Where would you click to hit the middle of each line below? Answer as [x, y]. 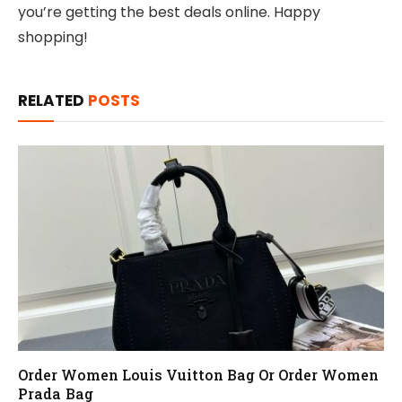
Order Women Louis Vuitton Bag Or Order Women [198, 375]
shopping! [53, 37]
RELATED [53, 100]
